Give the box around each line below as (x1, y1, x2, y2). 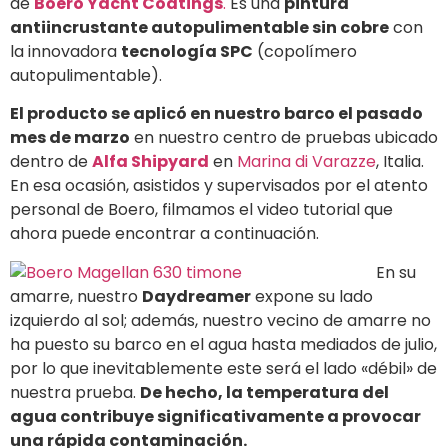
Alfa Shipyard (92, 150, 209, 174)
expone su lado (251, 284, 373, 308)
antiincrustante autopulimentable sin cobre (10, 15, 389, 39)
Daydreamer (142, 284, 251, 308)
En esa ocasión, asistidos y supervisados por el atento (10, 174, 428, 198)
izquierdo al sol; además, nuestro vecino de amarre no (10, 308, 431, 332)
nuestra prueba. (10, 380, 140, 404)
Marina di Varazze (237, 150, 376, 174)
